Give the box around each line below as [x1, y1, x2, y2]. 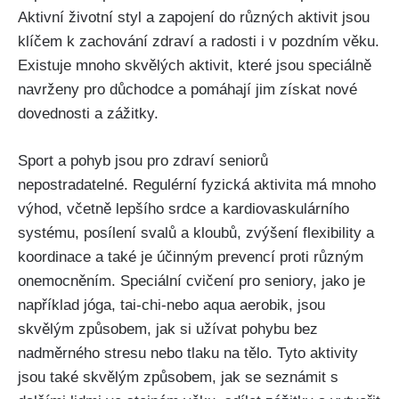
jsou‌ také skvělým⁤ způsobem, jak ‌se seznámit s [18, 368, 338, 386]
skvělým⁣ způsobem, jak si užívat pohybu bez [18, 320, 318, 338]
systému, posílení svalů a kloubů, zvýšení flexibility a [18, 224, 374, 241]
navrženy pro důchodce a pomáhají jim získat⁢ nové [18, 81, 357, 99]
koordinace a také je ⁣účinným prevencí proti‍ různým [18, 248, 363, 265]
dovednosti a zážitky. [18, 105, 159, 123]
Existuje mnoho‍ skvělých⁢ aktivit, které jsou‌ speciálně [18, 57, 371, 75]
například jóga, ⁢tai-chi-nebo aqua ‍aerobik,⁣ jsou [18, 296, 325, 313]
